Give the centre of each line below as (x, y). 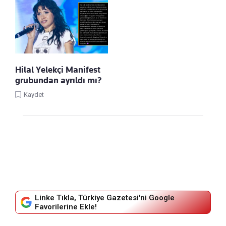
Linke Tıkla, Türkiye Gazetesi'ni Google (105, 198)
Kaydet (34, 95)
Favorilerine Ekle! (66, 207)
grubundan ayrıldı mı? (59, 80)
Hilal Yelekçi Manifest (58, 70)
